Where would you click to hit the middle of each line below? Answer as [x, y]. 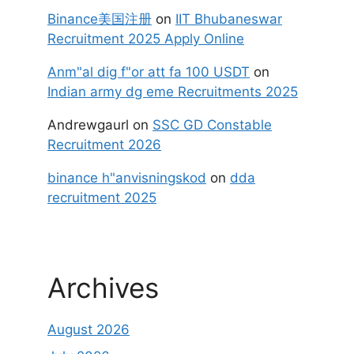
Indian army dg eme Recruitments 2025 [173, 92]
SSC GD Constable [212, 125]
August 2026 [88, 330]
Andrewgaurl [88, 125]
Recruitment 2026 [104, 145]
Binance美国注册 [100, 19]
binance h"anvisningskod [127, 178]
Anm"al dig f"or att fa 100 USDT [149, 72]
